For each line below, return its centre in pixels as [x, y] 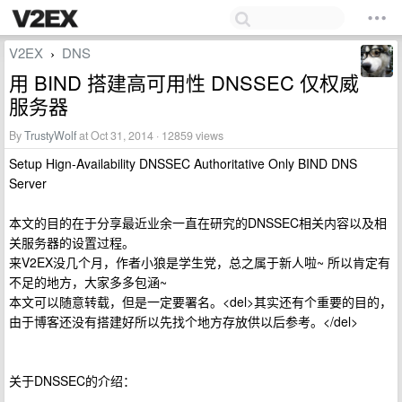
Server [28, 183]
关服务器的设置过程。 [72, 242]
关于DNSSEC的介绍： [72, 380]
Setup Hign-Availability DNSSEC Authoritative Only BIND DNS [183, 163]
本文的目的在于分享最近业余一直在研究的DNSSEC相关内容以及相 [198, 223]
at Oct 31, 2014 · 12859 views [150, 135]
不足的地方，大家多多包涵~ [88, 282]
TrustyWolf [50, 135]
